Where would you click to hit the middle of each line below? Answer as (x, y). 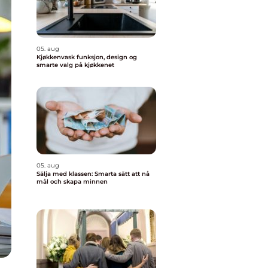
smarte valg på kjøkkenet (75, 65)
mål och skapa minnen (72, 182)
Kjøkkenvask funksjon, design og (57, 57)
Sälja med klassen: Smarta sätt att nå (93, 174)
